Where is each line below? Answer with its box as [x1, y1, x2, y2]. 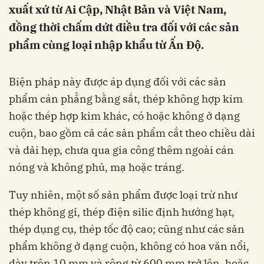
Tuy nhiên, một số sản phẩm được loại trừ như [9, 188, 237, 202]
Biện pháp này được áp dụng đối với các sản [9, 75, 226, 88]
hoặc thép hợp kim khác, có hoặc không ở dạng [9, 109, 240, 123]
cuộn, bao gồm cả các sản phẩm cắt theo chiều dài [9, 126, 255, 140]
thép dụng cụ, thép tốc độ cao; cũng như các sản [9, 222, 245, 236]
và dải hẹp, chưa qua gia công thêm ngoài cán [9, 143, 234, 157]
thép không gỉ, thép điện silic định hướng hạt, [9, 205, 235, 219]
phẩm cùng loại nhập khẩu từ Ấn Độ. [9, 38, 204, 52]
